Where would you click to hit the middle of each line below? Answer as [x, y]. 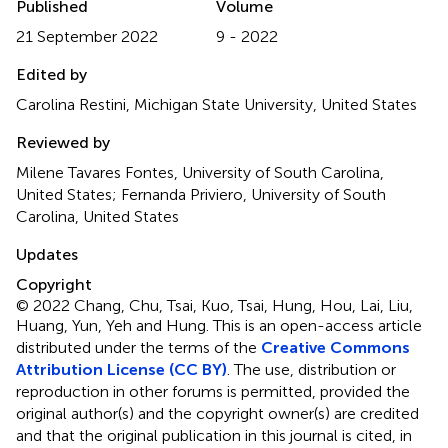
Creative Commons [335, 347]
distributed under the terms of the [138, 347]
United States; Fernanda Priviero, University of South [201, 194]
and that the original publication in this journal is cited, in [214, 435]
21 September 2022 [87, 36]
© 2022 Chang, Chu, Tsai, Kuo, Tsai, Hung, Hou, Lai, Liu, [214, 305]
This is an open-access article [317, 325]
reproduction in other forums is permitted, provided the [213, 391]
